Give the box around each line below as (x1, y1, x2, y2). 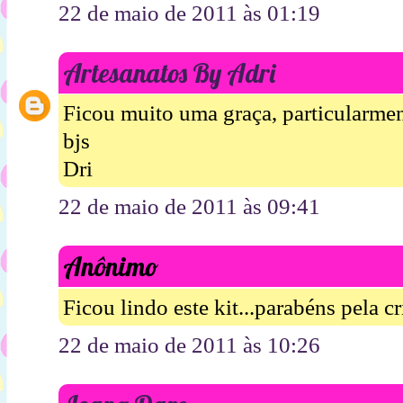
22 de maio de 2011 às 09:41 (58, 194, 320, 219)
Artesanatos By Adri (63, 56, 275, 89)
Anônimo (63, 250, 158, 283)
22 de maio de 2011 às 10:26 (58, 332, 320, 357)
